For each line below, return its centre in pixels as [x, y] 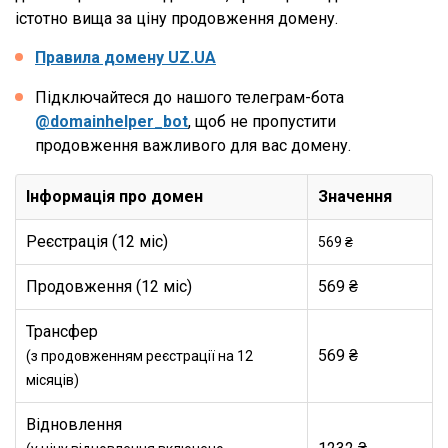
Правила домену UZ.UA [125, 57]
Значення [355, 196]
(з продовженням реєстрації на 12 [139, 356]
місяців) [52, 380]
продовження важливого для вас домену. [193, 145]
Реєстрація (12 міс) [97, 241]
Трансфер [64, 331]
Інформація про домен [114, 196]
